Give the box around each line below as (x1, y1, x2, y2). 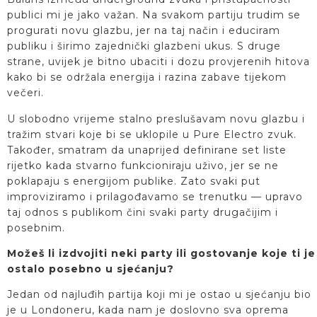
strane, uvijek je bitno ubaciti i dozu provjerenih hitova (7, 55, 310, 69)
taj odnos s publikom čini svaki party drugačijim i (7, 205, 278, 219)
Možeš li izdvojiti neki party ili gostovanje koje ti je (7, 246, 316, 260)
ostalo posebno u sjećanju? (7, 262, 174, 275)
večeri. (7, 86, 44, 100)
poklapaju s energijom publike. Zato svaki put (7, 174, 260, 188)
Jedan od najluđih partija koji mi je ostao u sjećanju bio (7, 288, 311, 301)
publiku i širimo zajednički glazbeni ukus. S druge (7, 40, 281, 53)
